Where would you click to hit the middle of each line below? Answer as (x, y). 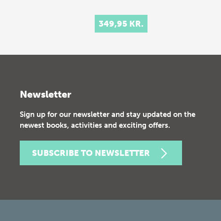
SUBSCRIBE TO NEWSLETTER (91, 153)
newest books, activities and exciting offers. (95, 125)
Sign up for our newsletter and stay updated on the (108, 114)
